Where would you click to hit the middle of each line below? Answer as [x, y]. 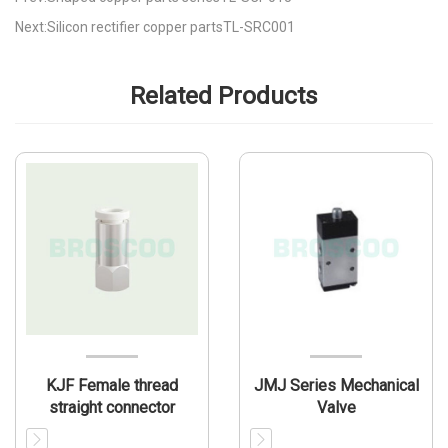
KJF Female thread [112, 385]
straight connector [112, 407]
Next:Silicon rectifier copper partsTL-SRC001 [155, 27]
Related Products [224, 95]
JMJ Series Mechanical [336, 385]
